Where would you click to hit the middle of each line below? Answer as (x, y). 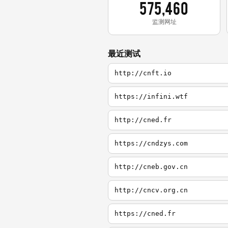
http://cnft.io (143, 73)
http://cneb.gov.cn (151, 167)
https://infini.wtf (151, 97)
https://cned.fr (145, 214)
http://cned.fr (143, 120)
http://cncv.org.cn (151, 190)
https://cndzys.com (151, 144)
